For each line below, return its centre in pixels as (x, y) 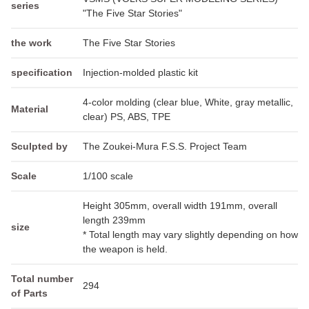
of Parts (29, 293)
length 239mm (114, 220)
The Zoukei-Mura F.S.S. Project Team (165, 147)
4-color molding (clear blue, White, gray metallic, (188, 102)
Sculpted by (39, 147)
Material (30, 109)
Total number (42, 279)
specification (42, 73)
